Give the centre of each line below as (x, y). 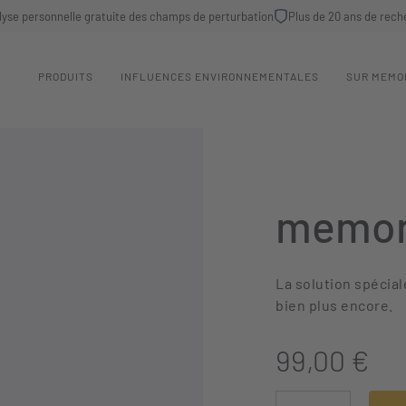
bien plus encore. (334, 305)
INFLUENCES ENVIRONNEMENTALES (220, 76)
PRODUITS (66, 76)
